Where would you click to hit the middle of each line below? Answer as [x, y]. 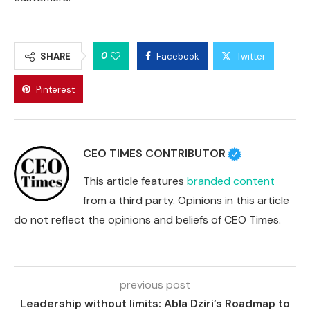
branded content [231, 181]
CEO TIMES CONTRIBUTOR [154, 154]
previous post [155, 285]
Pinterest [55, 90]
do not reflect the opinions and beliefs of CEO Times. [147, 220]
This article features [135, 181]
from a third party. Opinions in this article [186, 201]
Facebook [178, 57]
